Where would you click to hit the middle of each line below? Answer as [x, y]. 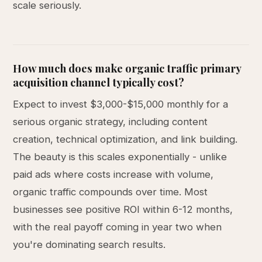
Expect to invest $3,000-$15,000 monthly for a [121, 104]
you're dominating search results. [89, 244]
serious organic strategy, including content [111, 122]
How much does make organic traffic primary [127, 68]
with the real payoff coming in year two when [118, 227]
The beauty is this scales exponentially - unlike [120, 157]
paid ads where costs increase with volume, [113, 174]
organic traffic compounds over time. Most [111, 192]
